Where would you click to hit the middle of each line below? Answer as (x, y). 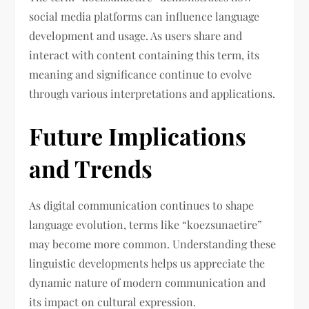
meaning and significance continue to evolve (141, 74)
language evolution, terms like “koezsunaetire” (146, 225)
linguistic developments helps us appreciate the (147, 263)
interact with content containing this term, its (144, 55)
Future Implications (138, 136)
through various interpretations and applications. (152, 94)
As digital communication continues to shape (142, 206)
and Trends (91, 169)
